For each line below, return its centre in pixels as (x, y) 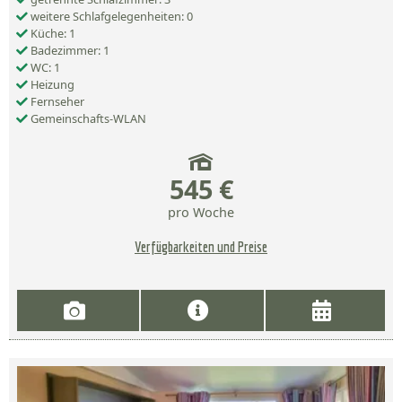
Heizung (51, 85)
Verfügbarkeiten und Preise (201, 247)
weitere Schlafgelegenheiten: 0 (110, 17)
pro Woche (201, 213)
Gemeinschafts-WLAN (87, 119)
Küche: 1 (52, 34)
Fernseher (56, 102)
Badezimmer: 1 (69, 51)
